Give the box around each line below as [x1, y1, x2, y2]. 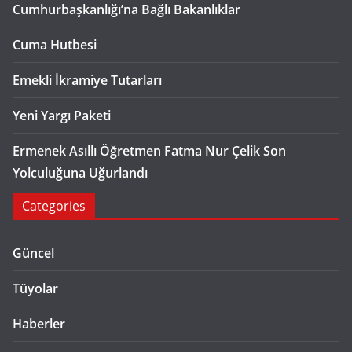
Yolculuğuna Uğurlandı [13, 164, 148, 181]
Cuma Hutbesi [13, 36, 97, 53]
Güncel [13, 244, 54, 262]
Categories [22, 197, 86, 214]
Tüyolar [13, 280, 58, 297]
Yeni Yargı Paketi [13, 107, 111, 124]
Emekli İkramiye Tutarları [13, 71, 162, 89]
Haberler [13, 315, 65, 332]
